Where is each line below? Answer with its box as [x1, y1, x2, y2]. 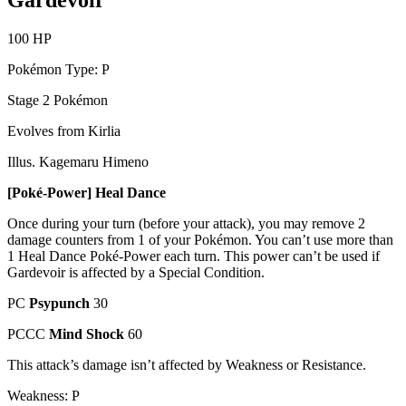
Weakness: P [7, 388, 80, 404]
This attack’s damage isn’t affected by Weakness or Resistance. [7, 357, 366, 373]
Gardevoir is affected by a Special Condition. [7, 265, 265, 281]
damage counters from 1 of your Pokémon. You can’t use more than [7, 232, 393, 248]
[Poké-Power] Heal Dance [7, 185, 166, 201]
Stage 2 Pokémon [7, 92, 108, 109]
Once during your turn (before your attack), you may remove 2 [7, 216, 365, 232]
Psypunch [29, 295, 93, 312]
